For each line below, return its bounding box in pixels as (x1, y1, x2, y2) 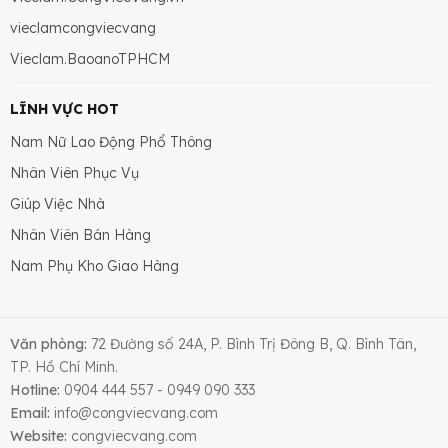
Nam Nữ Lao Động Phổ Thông (10, 133, 212, 151)
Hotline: (10, 381, 60, 399)
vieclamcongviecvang (10, 19, 156, 37)
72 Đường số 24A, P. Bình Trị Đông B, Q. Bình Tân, (87, 335, 416, 353)
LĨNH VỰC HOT (10, 100, 119, 118)
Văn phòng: (10, 335, 87, 353)
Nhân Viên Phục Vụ (10, 164, 139, 182)
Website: (10, 427, 67, 445)
